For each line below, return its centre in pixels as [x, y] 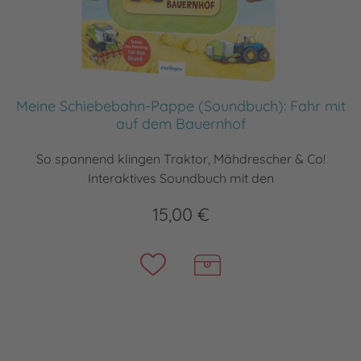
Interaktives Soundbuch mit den [180, 178]
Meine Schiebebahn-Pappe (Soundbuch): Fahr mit [180, 106]
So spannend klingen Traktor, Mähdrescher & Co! [180, 158]
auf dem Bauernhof [180, 123]
